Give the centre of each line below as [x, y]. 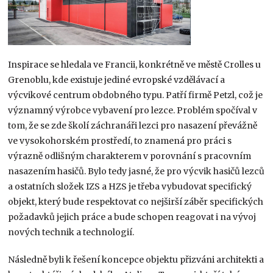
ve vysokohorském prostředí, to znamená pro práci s [120, 140]
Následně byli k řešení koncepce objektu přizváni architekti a [136, 259]
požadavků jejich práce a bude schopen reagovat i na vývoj [132, 217]
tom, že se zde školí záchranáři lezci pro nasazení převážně [133, 125]
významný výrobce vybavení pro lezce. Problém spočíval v [133, 110]
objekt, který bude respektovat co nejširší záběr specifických [136, 201]
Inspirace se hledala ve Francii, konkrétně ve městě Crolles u [135, 64]
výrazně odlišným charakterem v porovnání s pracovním [130, 156]
